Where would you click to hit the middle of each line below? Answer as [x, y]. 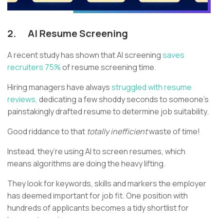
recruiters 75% [34, 67]
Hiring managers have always [59, 87]
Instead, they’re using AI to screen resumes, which [96, 151]
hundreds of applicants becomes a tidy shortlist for [98, 208]
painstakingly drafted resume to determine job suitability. [109, 111]
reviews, [22, 99]
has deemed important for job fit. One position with [98, 195]
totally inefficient [117, 131]
